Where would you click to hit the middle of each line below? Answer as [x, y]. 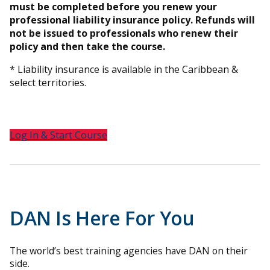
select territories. [48, 82]
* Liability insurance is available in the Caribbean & [124, 69]
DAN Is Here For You [102, 218]
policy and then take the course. [87, 46]
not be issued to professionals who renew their [124, 33]
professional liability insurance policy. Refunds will [132, 20]
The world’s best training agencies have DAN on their [129, 251]
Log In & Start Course [58, 135]
